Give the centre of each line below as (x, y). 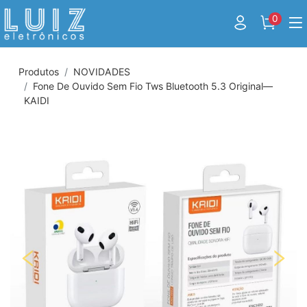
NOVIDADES (102, 72)
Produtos (39, 72)
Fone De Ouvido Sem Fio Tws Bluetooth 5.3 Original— (153, 86)
